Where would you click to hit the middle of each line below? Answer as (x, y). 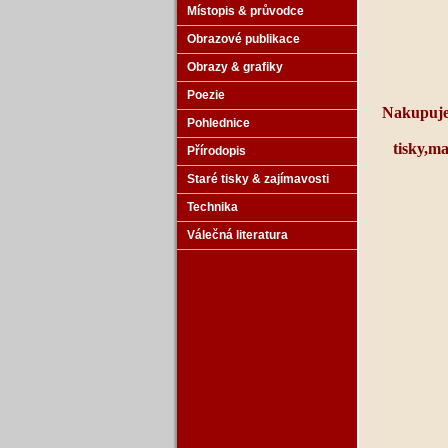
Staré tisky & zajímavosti (258, 179)
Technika (212, 207)
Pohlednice (218, 123)
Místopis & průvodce (245, 11)
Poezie (206, 95)
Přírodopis (216, 151)
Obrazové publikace (243, 39)
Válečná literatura (237, 235)
